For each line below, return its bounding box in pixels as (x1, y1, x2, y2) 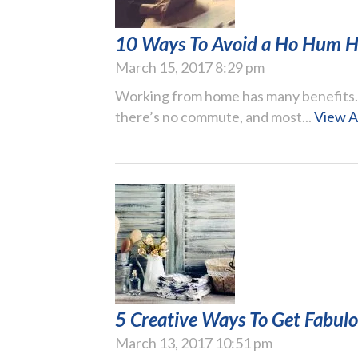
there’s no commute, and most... (115, 107, 314, 125)
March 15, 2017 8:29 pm (115, 58, 265, 76)
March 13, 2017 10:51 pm (115, 333, 272, 352)
